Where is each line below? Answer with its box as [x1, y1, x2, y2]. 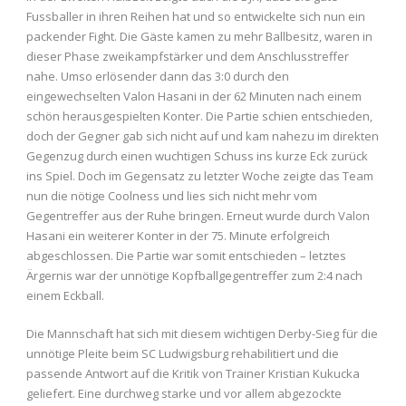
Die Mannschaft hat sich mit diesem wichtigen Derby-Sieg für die [26, 324, 378, 342]
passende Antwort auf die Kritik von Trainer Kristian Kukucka [26, 364, 360, 382]
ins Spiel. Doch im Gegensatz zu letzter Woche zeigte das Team [26, 167, 373, 184]
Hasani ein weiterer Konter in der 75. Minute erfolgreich [26, 227, 330, 244]
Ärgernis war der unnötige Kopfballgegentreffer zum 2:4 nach [26, 266, 362, 284]
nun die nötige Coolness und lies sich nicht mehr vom [26, 187, 317, 204]
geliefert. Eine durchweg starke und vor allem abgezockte [26, 384, 342, 401]
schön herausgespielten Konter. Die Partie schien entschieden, [26, 107, 372, 124]
